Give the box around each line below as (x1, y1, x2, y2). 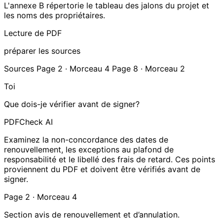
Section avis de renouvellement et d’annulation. (4, 209, 180, 220)
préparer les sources (4, 45, 80, 56)
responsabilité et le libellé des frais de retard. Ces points (4, 154, 215, 164)
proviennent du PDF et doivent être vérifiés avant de (4, 164, 200, 174)
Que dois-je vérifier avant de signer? (4, 99, 140, 109)
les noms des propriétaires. (4, 10, 105, 20)
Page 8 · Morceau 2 (112, 63, 185, 74)
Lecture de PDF (4, 28, 62, 38)
